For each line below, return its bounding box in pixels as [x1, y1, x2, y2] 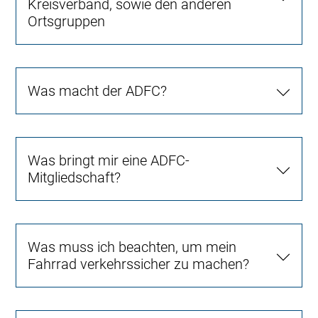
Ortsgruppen [28, 13, 106, 31]
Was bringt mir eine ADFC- [28, 152, 190, 170]
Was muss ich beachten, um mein [28, 238, 237, 256]
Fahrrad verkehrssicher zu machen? [28, 256, 250, 273]
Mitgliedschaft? [28, 169, 121, 187]
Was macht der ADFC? [28, 82, 168, 100]
